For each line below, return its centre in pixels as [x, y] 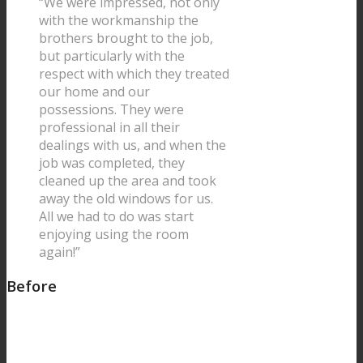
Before [32, 286]
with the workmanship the [119, 20]
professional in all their [109, 127]
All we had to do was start [116, 216]
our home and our [94, 91]
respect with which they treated [134, 73]
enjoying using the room [114, 234]
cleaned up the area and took [128, 180]
